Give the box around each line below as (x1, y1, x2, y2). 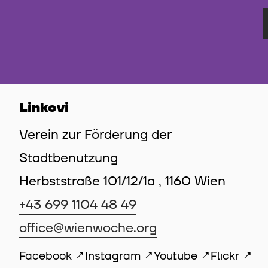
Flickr (211, 248, 239, 264)
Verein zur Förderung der (19, 126, 172, 144)
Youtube (154, 248, 197, 264)
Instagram (85, 248, 141, 264)
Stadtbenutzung (19, 149, 118, 167)
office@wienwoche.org (19, 219, 157, 237)
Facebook (19, 248, 72, 264)
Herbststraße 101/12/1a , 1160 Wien (19, 172, 226, 190)
